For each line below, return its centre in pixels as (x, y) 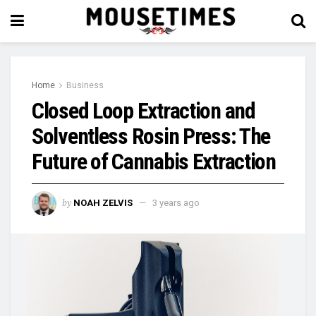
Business (85, 85)
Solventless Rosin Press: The (151, 136)
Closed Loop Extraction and (144, 111)
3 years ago (176, 202)
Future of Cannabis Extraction (154, 162)
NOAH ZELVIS (103, 202)
